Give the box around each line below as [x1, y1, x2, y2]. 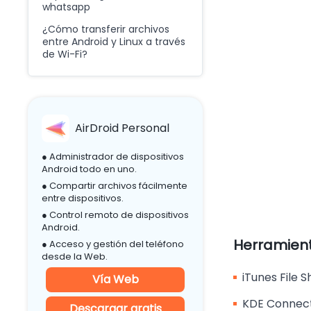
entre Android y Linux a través [42, 35, 185, 49]
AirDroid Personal [75, 120, 169, 136]
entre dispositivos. [42, 192, 124, 205]
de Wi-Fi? [42, 47, 87, 61]
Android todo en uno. [42, 162, 137, 176]
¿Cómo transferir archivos [42, 22, 169, 36]
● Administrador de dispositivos [42, 150, 184, 163]
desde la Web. [42, 250, 108, 263]
